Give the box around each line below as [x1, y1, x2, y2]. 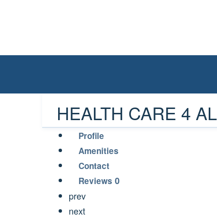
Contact [78, 160, 109, 171]
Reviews [78, 175, 115, 186]
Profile [78, 130, 104, 141]
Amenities [78, 145, 119, 156]
